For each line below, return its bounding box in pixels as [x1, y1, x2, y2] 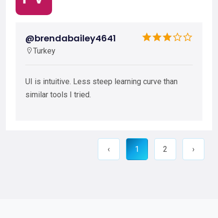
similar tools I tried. [25, 90, 91, 99]
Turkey [33, 46, 55, 55]
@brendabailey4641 [25, 32, 116, 44]
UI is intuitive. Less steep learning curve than [25, 76, 178, 86]
